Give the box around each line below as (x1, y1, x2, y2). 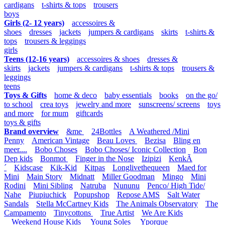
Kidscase (14, 163, 43, 172)
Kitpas (84, 163, 105, 172)
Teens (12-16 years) (4, 55, 69, 63)
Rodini (4, 181, 26, 190)
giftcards (76, 109, 103, 118)
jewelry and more (76, 100, 131, 108)
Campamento (4, 208, 46, 217)
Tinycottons (54, 208, 93, 217)
